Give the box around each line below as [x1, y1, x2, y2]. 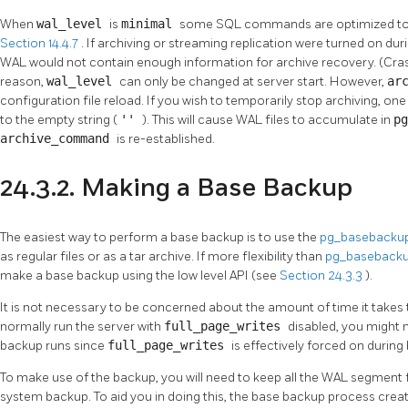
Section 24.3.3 [280, 267, 365, 283]
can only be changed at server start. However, [119, 74, 387, 90]
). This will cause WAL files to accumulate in [142, 112, 393, 128]
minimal [121, 16, 179, 32]
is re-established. [117, 131, 215, 148]
